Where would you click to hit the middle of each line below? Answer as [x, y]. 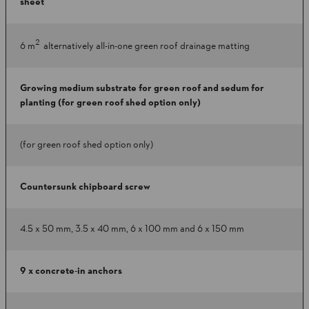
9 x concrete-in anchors [71, 271]
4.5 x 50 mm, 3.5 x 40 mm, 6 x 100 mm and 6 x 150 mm [132, 229]
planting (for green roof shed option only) [110, 103]
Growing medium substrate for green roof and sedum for [142, 89]
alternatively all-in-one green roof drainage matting [147, 46]
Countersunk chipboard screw [85, 187]
